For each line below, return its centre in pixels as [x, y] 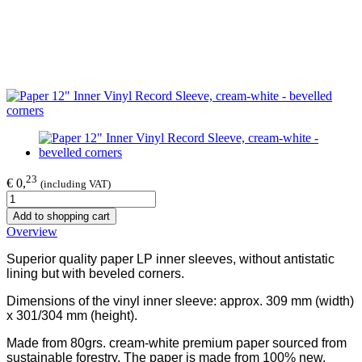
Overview [32, 232]
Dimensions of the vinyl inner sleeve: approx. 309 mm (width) [180, 301]
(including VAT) [76, 184]
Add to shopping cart [61, 217]
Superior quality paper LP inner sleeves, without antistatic [170, 259]
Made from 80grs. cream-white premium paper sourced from [177, 343]
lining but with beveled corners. [95, 274]
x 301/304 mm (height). [72, 316]
